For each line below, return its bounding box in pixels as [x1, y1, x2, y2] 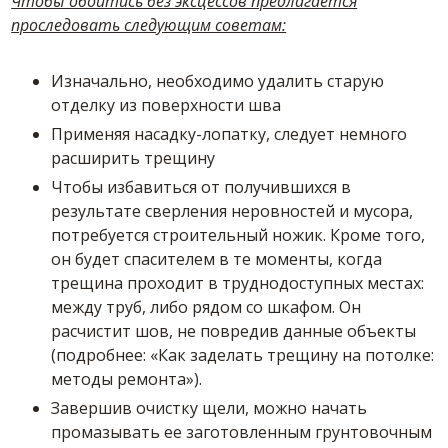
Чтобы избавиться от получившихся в [51, 176, 352, 198]
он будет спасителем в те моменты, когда [51, 248, 383, 270]
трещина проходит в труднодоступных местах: [51, 272, 425, 294]
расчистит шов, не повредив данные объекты [51, 320, 417, 342]
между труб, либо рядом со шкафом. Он [51, 296, 362, 318]
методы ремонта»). [51, 368, 203, 390]
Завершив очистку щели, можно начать [51, 397, 368, 419]
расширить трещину [51, 147, 216, 169]
